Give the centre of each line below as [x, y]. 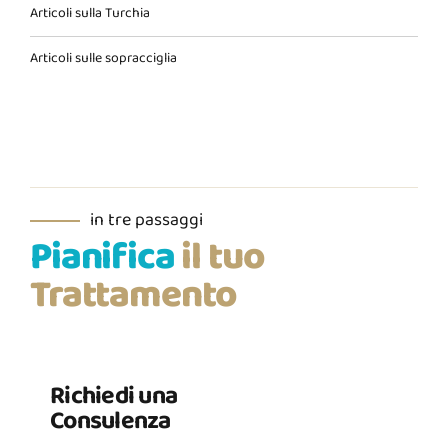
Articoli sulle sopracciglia [103, 58]
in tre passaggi [146, 221]
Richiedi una [113, 397]
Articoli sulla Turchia [90, 14]
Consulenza [110, 422]
